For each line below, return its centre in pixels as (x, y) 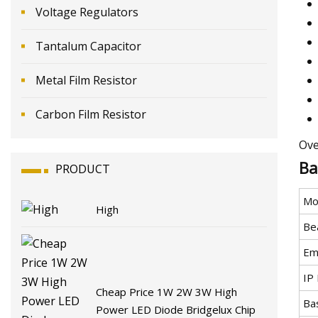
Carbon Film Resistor (91, 114)
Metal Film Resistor (86, 80)
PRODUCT (83, 169)
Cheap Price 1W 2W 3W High (167, 292)
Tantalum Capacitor (88, 46)
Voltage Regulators (87, 12)
